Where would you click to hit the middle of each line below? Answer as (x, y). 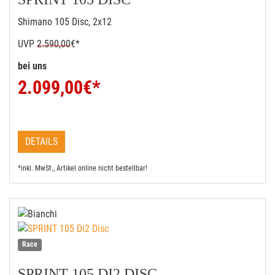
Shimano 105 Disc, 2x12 (65, 22)
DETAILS (41, 141)
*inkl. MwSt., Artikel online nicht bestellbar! (83, 168)
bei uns (33, 66)
